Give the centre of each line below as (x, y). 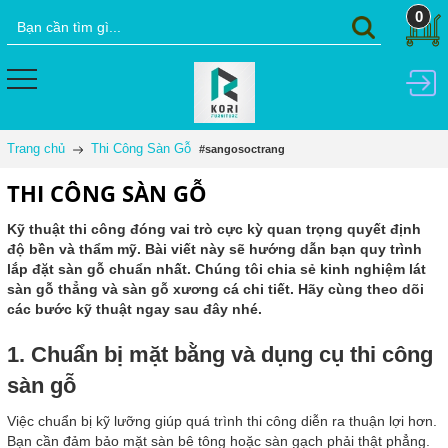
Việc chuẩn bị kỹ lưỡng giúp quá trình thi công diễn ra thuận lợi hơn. (222, 421)
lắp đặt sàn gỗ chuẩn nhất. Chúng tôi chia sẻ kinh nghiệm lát (216, 269)
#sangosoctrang (242, 149)
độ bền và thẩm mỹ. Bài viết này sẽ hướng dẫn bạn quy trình (214, 249)
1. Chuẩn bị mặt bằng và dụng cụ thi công (220, 354)
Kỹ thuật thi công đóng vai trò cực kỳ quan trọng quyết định (214, 229)
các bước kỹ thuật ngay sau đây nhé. (134, 309)
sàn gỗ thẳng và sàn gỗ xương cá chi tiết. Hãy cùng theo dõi (215, 289)
